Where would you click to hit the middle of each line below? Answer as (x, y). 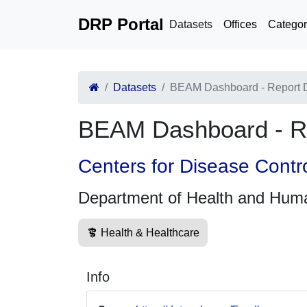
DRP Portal (121, 24)
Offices (240, 24)
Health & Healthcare (150, 233)
